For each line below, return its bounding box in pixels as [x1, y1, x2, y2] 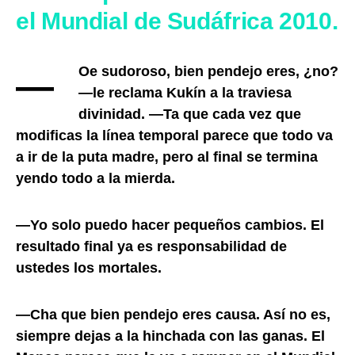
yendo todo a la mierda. [16, 170, 175, 186]
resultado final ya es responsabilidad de [16, 238, 287, 254]
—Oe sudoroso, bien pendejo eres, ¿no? [16, 64, 54, 107]
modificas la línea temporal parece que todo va [16, 127, 333, 143]
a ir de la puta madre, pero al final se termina [16, 148, 318, 165]
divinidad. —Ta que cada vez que [78, 105, 302, 122]
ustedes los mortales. [16, 259, 162, 276]
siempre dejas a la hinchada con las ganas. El [16, 327, 325, 344]
